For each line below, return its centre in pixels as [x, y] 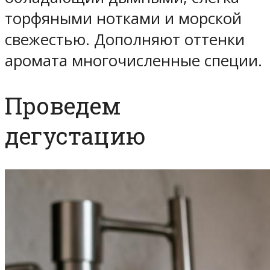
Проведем [63, 105]
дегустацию [75, 135]
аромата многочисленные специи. [133, 60]
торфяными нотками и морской [123, 18]
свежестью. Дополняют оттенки [125, 39]
